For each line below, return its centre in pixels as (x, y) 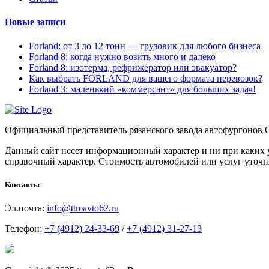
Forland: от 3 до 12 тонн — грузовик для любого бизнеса (145, 46)
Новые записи (35, 22)
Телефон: (25, 229)
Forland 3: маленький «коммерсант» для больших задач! (142, 89)
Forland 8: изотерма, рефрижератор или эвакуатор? (133, 67)
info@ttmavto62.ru (83, 208)
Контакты (22, 184)
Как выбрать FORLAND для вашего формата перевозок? (146, 78)
